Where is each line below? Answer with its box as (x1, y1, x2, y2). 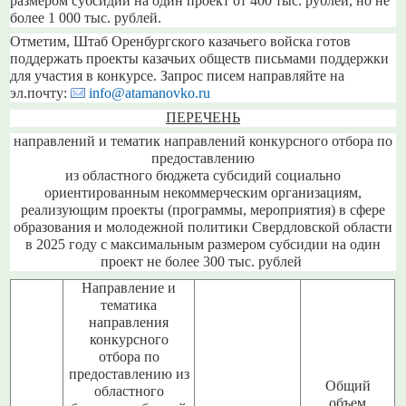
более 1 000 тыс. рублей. (10, 9, 162, 26)
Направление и (82, 280, 177, 297)
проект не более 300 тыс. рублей (101, 254, 305, 271)
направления (89, 314, 169, 332)
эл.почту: (10, 85, 72, 102)
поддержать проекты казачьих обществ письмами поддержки (10, 51, 390, 68)
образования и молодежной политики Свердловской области (14, 219, 392, 237)
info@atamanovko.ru (89, 85, 211, 102)
